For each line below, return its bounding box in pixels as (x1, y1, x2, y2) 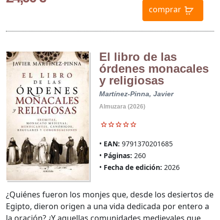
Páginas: (103, 151, 132, 160)
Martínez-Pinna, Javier (99, 90, 173, 98)
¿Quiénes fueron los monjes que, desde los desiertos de (6, 189, 214, 200)
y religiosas (99, 74, 164, 87)
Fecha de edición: (103, 163, 162, 172)
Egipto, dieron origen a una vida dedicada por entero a (6, 200, 209, 212)
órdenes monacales (99, 62, 209, 75)
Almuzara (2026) (99, 103, 145, 110)
